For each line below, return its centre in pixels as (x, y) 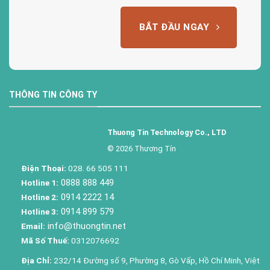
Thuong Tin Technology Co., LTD (167, 133)
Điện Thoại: (43, 168)
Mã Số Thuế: (46, 240)
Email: (33, 226)
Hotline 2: (39, 197)
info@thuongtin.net (86, 226)
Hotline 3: (39, 211)
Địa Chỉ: (37, 260)
